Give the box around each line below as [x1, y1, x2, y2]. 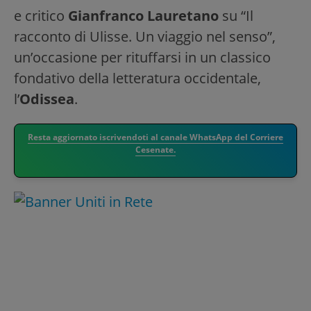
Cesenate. [135, 144, 176, 155]
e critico [14, 6, 68, 25]
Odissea [19, 90, 74, 108]
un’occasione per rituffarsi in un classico [14, 48, 271, 67]
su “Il [219, 6, 253, 25]
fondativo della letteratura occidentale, [14, 69, 261, 87]
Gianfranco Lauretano [68, 6, 219, 25]
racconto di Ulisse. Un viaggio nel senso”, [14, 27, 276, 46]
